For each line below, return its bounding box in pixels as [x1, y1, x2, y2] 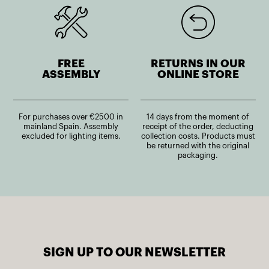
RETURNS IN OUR [150, 58, 246, 69]
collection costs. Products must [141, 131, 255, 140]
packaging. [178, 151, 219, 159]
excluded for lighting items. [21, 131, 121, 140]
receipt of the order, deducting [142, 122, 254, 130]
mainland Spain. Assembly [23, 122, 119, 130]
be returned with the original [147, 141, 250, 150]
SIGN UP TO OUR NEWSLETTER [43, 246, 226, 259]
